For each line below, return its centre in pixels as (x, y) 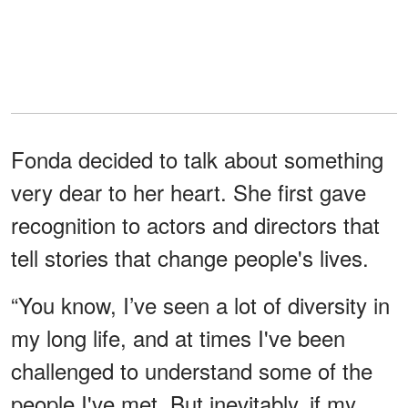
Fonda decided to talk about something (197, 158)
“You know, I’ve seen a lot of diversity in (200, 304)
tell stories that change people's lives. (190, 257)
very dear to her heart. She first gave (189, 191)
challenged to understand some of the (192, 370)
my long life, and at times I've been (178, 337)
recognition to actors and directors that (195, 224)
